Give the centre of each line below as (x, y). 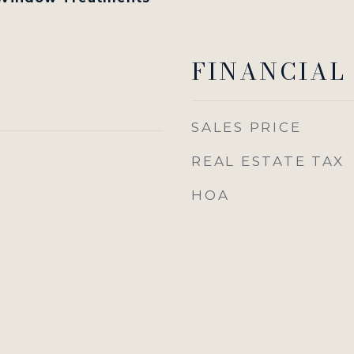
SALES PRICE (247, 127)
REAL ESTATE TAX (268, 161)
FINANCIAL (269, 72)
